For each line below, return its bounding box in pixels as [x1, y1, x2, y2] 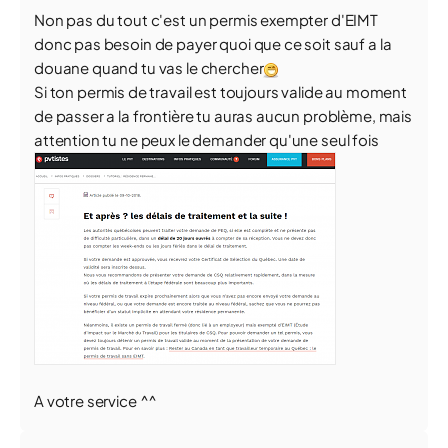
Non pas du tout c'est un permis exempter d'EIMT [34, 10, 378, 29]
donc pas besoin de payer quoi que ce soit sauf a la [34, 34, 392, 53]
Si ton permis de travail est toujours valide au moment [34, 82, 407, 101]
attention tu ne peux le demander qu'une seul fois [34, 130, 379, 149]
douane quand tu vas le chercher [34, 58, 264, 77]
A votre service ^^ [34, 391, 158, 410]
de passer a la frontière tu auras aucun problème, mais [34, 106, 412, 125]
